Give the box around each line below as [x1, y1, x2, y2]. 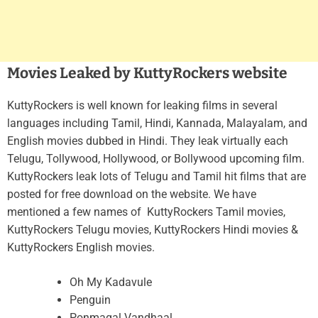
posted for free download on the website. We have [7, 187, 256, 202]
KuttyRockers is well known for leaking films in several [7, 99, 278, 113]
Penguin [70, 293, 111, 307]
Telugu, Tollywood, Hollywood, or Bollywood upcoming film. [7, 152, 305, 166]
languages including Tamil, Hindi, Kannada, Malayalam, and [7, 116, 307, 131]
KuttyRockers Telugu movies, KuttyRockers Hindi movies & [7, 223, 298, 237]
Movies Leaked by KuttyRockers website [7, 64, 287, 83]
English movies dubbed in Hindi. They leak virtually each [7, 134, 288, 148]
